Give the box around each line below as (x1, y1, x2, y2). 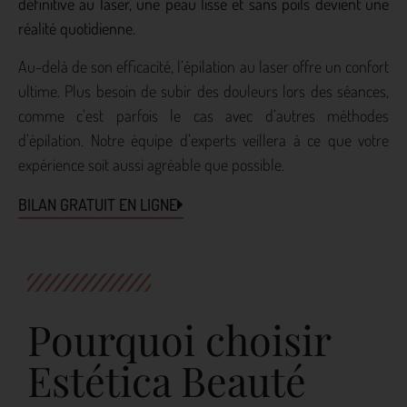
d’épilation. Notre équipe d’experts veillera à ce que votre (18, 129, 389, 150)
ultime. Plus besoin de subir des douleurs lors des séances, (18, 80, 389, 101)
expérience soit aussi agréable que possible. (18, 154, 284, 174)
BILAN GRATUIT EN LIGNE (18, 194, 177, 215)
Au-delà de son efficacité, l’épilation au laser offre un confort (18, 55, 389, 76)
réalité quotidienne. (18, 18, 135, 39)
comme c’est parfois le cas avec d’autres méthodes (18, 104, 389, 125)
